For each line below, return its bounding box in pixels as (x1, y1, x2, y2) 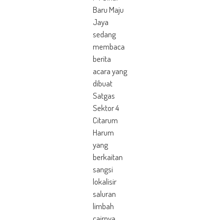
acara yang (92, 66, 127, 76)
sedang (92, 29, 116, 39)
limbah (92, 201, 114, 211)
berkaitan (92, 152, 123, 162)
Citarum (92, 115, 118, 125)
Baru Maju (92, 4, 124, 15)
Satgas (92, 90, 115, 101)
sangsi (92, 164, 113, 174)
